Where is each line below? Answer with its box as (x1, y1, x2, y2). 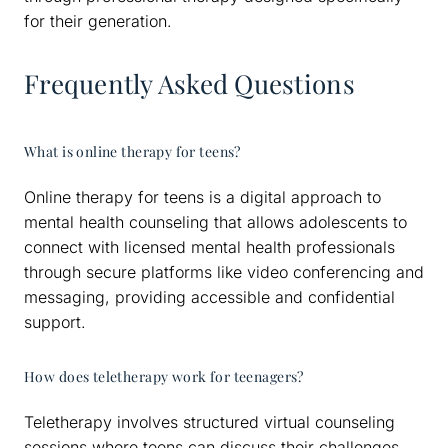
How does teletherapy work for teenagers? (24, 366, 304, 386)
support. (24, 311, 86, 332)
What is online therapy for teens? (24, 141, 241, 161)
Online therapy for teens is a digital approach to (24, 186, 381, 207)
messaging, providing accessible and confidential (24, 286, 395, 307)
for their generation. (24, 10, 172, 31)
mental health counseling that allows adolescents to (24, 211, 407, 232)
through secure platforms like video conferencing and (24, 261, 424, 282)
